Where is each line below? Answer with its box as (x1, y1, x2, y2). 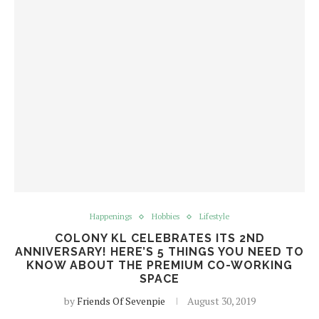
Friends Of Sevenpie (76, 294, 165, 308)
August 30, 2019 (187, 294, 256, 308)
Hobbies (152, 211, 179, 221)
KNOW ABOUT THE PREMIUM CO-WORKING (26, 258, 293, 272)
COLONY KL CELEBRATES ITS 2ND (54, 231, 265, 245)
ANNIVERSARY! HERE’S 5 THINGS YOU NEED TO (15, 245, 304, 258)
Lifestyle (199, 211, 229, 221)
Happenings (90, 211, 132, 221)
